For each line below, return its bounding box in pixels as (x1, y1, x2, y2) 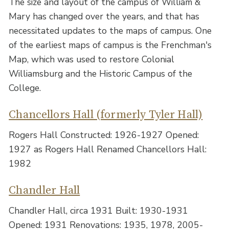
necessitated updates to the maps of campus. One (9, 24, 212, 37)
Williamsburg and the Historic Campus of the (9, 67, 193, 80)
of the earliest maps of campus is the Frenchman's (9, 38, 212, 51)
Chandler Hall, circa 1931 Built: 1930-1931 (9, 204, 189, 217)
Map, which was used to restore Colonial (9, 53, 175, 65)
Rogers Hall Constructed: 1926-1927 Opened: (9, 128, 199, 141)
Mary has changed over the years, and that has (9, 10, 200, 22)
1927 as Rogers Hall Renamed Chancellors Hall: (9, 143, 207, 155)
